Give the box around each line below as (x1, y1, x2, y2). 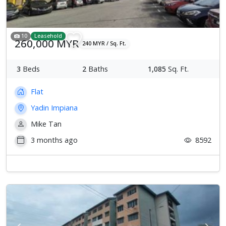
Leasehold (34, 32, 63, 40)
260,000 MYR (15, 36, 79, 50)
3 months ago (29, 135, 78, 145)
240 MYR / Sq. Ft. (82, 39, 127, 47)
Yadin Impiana (29, 102, 78, 112)
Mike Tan (29, 119, 62, 129)
